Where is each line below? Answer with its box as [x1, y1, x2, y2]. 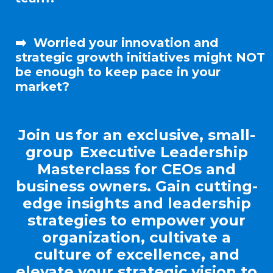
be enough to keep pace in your [15, 64, 221, 79]
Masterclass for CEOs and [37, 160, 236, 178]
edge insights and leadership [22, 194, 251, 212]
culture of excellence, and [34, 245, 239, 263]
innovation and [118, 35, 218, 50]
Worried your [34, 35, 118, 50]
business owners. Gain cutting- [15, 177, 258, 195]
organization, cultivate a [42, 228, 231, 246]
